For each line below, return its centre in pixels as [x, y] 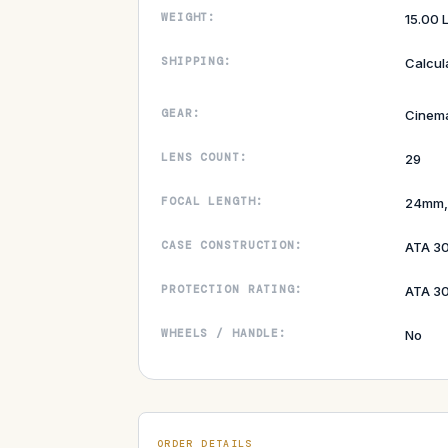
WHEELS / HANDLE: [224, 332]
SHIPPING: [196, 60]
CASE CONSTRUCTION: [232, 244]
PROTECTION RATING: [232, 288]
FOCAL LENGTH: [212, 200]
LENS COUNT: [204, 156]
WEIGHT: [189, 16]
